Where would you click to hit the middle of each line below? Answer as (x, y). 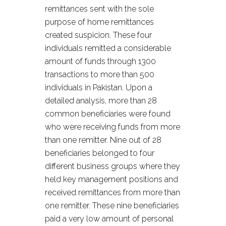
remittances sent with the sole (99, 9)
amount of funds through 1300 (100, 61)
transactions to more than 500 (100, 74)
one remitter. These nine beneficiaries (112, 206)
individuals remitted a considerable (108, 48)
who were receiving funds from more (112, 127)
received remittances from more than (112, 192)
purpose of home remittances (99, 22)
